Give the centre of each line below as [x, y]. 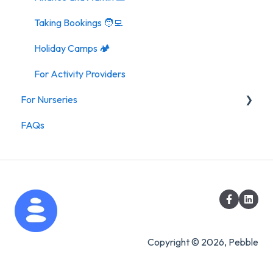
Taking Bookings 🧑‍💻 [79, 23]
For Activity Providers [80, 74]
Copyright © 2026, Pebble [203, 242]
